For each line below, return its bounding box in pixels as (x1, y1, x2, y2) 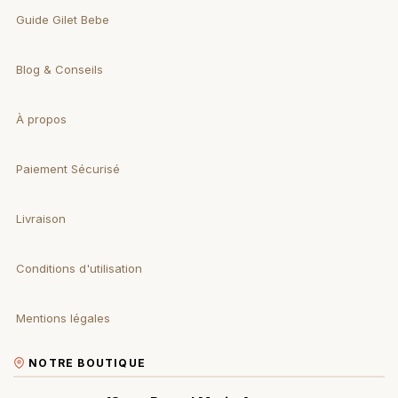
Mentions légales (16, 311, 110, 326)
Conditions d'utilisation (16, 261, 142, 276)
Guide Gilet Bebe (16, 12, 109, 28)
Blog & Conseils (16, 62, 103, 77)
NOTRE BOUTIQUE (28, 356, 146, 370)
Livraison (16, 211, 66, 227)
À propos (16, 112, 67, 127)
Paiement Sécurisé (16, 162, 120, 177)
